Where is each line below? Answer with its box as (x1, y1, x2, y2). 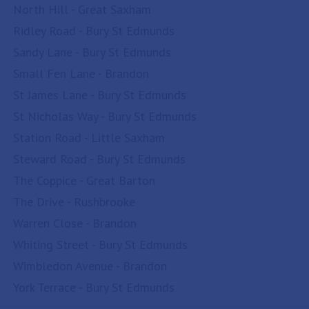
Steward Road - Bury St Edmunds (13, 151, 186, 167)
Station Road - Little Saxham (13, 130, 165, 146)
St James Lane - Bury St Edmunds (13, 87, 186, 103)
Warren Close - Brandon (13, 215, 137, 231)
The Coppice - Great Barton (13, 172, 155, 188)
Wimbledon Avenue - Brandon (13, 258, 167, 274)
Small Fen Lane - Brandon (13, 66, 149, 81)
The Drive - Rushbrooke (13, 194, 135, 210)
